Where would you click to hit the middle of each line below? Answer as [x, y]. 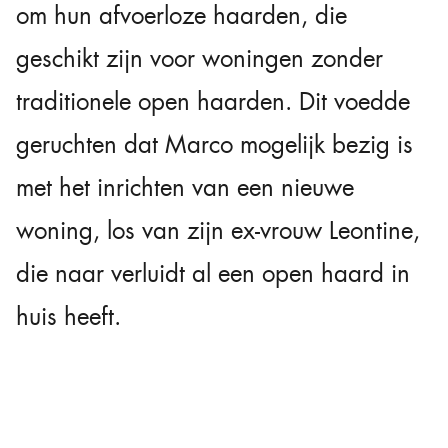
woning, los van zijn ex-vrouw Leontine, [218, 231]
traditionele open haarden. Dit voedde [213, 102]
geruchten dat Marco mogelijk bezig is [214, 145]
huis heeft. [68, 317]
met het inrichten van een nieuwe [185, 188]
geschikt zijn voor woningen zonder [199, 59]
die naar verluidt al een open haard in [213, 274]
